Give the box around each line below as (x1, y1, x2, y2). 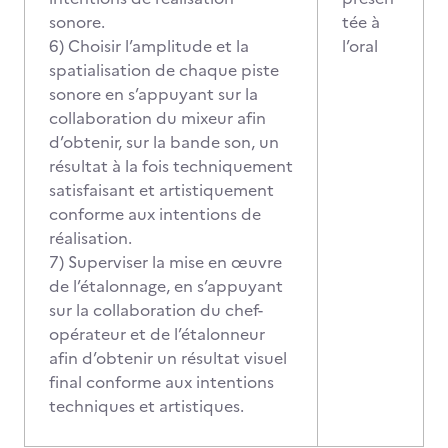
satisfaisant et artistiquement (49, 178, 274, 202)
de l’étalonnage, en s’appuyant (49, 274, 283, 298)
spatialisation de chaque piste (49, 58, 279, 82)
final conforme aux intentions (49, 370, 274, 394)
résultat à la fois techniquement (49, 154, 293, 178)
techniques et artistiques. (49, 394, 252, 418)
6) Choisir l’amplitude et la (49, 34, 249, 58)
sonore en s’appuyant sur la (49, 82, 258, 106)
